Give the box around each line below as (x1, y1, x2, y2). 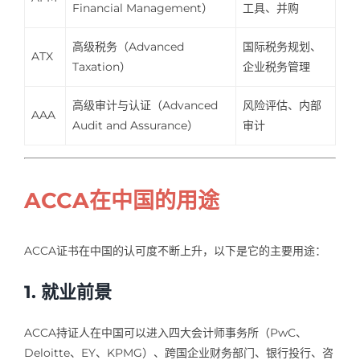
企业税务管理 (243, 59, 311, 74)
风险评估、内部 (243, 97, 322, 112)
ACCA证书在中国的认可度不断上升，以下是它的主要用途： (23, 243, 326, 258)
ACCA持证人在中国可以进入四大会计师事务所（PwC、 (23, 325, 307, 340)
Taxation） (72, 59, 132, 74)
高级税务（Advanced (72, 39, 185, 54)
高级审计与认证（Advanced (72, 97, 219, 112)
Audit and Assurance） (72, 117, 199, 133)
